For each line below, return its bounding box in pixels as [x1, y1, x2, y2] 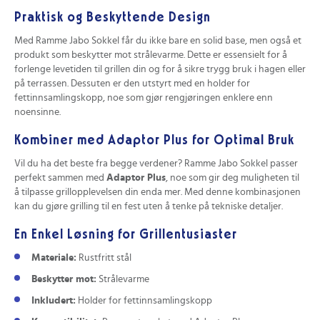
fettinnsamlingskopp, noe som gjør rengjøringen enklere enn [14, 92, 273, 103]
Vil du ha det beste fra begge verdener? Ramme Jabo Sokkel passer [14, 158, 298, 169]
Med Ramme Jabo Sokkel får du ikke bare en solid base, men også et [14, 35, 301, 46]
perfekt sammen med [14, 172, 106, 183]
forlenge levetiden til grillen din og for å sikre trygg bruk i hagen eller [14, 64, 306, 74]
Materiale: [31, 253, 76, 264]
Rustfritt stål [76, 253, 131, 264]
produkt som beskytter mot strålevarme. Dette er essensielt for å [14, 49, 287, 60]
